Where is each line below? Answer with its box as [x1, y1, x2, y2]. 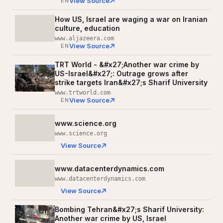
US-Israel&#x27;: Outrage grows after [55, 69, 188, 78]
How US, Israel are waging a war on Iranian [55, 15, 208, 24]
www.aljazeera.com [55, 35, 114, 42]
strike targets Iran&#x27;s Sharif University [55, 78, 208, 87]
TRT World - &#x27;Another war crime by [55, 60, 199, 69]
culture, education [55, 24, 120, 33]
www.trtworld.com [55, 89, 111, 97]
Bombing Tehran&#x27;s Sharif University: [55, 205, 204, 214]
